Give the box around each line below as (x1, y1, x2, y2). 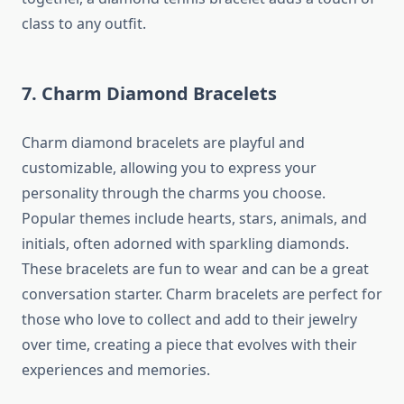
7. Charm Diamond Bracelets (22, 81, 277, 106)
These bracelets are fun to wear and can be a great (22, 259, 369, 280)
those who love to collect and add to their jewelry (22, 309, 357, 330)
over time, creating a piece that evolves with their (22, 335, 357, 355)
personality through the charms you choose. (22, 183, 326, 204)
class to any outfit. (22, 14, 146, 34)
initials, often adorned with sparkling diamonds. (22, 234, 349, 254)
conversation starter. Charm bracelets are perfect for (22, 284, 382, 305)
